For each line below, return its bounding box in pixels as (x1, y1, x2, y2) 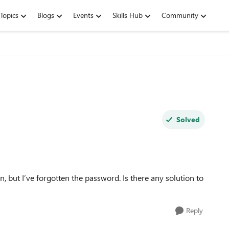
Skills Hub (112, 10, 143, 20)
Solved (176, 114, 200, 124)
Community (162, 10, 198, 20)
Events (73, 10, 94, 20)
